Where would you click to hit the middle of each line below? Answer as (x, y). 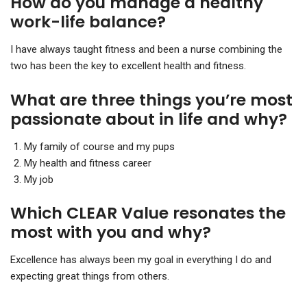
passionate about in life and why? (149, 119)
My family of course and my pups (99, 146)
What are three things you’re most (151, 99)
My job (39, 179)
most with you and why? (111, 232)
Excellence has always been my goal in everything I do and (141, 260)
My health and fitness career (88, 163)
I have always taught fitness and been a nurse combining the (146, 49)
